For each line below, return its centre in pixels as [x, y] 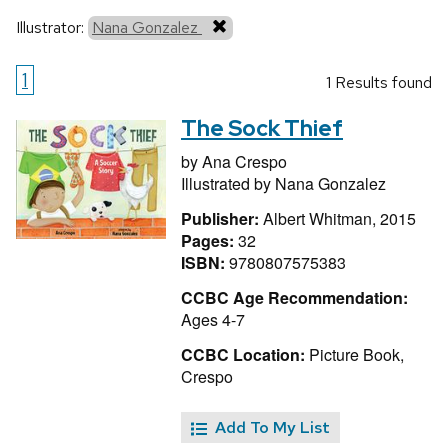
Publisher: [222, 219]
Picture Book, [354, 354]
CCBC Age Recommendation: [294, 297]
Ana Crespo [244, 162]
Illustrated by [228, 184]
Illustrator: [52, 28]
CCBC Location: [243, 354]
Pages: [209, 241]
